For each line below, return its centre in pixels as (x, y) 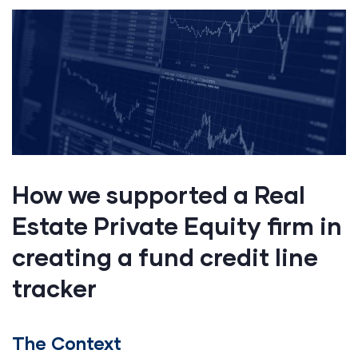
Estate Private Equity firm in (177, 225)
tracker (54, 287)
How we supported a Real (159, 194)
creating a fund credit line (165, 256)
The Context (67, 343)
